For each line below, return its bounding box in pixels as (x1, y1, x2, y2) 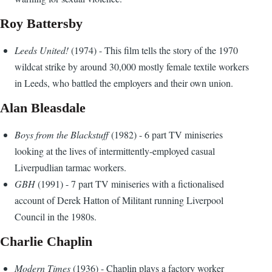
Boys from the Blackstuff (15, 128, 111, 141)
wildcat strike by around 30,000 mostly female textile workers (15, 60, 249, 73)
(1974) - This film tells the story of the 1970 (71, 44, 238, 57)
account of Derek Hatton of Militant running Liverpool (15, 194, 223, 207)
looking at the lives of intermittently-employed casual (15, 144, 215, 158)
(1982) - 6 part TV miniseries (111, 128, 223, 141)
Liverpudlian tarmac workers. (15, 161, 126, 174)
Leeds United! (15, 44, 71, 57)
